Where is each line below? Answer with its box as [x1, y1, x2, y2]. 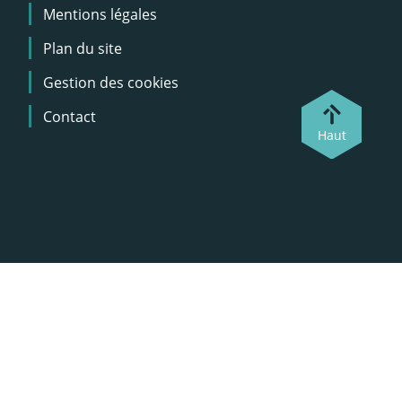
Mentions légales [43, 4, 157, 24]
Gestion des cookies [43, 72, 179, 92]
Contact [43, 106, 96, 127]
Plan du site [43, 38, 122, 58]
